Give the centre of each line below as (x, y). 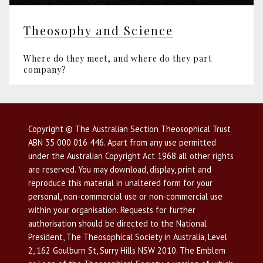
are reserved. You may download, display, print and (120, 169)
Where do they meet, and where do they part (118, 58)
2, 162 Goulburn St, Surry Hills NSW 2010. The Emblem (127, 250)
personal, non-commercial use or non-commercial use (125, 196)
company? (45, 69)
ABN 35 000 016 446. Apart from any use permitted (122, 142)
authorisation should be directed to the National (117, 223)
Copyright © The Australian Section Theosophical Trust (129, 129)
